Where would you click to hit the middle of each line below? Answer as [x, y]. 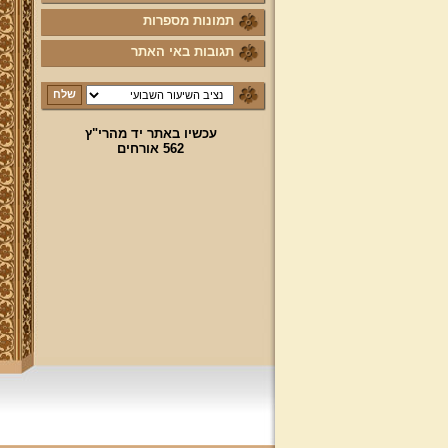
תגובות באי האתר [182, 51]
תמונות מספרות [188, 20]
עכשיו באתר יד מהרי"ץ [150, 133]
